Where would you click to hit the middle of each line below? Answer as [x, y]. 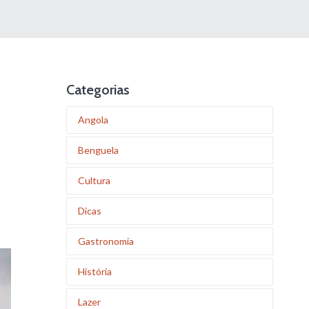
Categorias [98, 90]
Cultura [94, 180]
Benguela [98, 150]
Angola [93, 120]
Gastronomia [106, 241]
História [95, 271]
